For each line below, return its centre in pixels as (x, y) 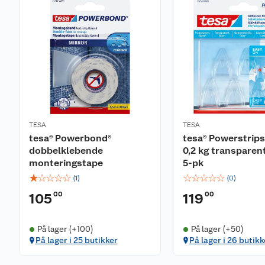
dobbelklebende (66, 151)
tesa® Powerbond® (70, 138)
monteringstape (66, 163)
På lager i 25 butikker (76, 240)
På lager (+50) (217, 229)
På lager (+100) (65, 229)
